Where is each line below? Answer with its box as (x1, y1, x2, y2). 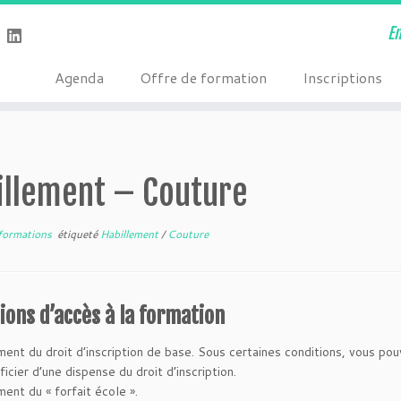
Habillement (100, 226, 161, 242)
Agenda (54, 67, 104, 88)
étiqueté (55, 226, 100, 242)
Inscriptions (302, 67, 382, 88)
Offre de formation (139, 67, 267, 88)
